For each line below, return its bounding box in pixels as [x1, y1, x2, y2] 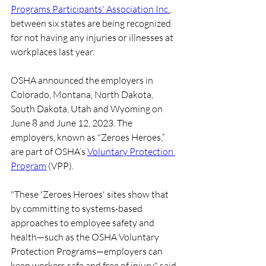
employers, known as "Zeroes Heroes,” [11, 131, 166, 143]
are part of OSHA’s [11, 145, 87, 157]
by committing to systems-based [11, 202, 144, 214]
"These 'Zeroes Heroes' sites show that [11, 188, 170, 200]
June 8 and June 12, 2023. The [11, 117, 134, 129]
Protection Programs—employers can [11, 245, 164, 257]
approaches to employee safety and [11, 217, 156, 229]
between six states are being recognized [11, 17, 173, 29]
